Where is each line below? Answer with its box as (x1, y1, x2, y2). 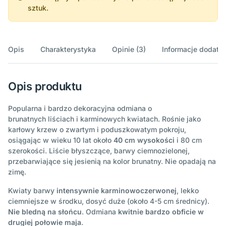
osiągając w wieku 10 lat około (8, 135, 114, 144)
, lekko (177, 186, 199, 195)
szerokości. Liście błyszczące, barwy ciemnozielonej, (8, 146, 190, 155)
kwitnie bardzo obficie (118, 207, 196, 216)
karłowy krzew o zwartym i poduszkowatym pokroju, (8, 125, 186, 134)
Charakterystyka (40, 44, 96, 53)
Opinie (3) (112, 44, 146, 53)
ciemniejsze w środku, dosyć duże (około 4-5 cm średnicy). (8, 196, 209, 205)
